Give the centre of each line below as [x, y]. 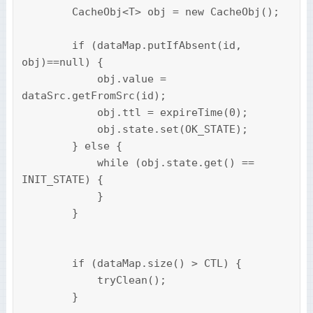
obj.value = [59, 79]
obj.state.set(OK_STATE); [59, 130]
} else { [46, 146]
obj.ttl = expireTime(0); [59, 113]
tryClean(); [59, 281]
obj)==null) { [62, 63]
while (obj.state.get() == [59, 163]
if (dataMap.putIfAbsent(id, [46, 46]
